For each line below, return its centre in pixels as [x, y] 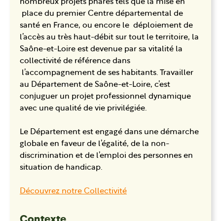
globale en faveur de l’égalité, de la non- [94, 144]
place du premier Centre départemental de [101, 14]
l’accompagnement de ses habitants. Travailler [107, 73]
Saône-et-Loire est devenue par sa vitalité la [101, 49]
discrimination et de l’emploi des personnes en [106, 156]
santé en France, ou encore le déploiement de [106, 25]
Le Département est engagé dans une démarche [109, 132]
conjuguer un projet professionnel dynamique [105, 96]
